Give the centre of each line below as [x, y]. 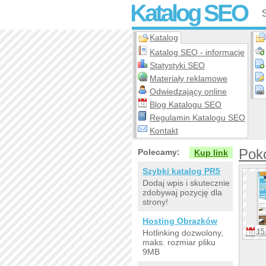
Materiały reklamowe [189, 78]
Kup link [211, 153]
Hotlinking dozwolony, [183, 233]
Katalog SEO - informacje [197, 52]
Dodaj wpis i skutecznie [186, 183]
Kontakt [164, 131]
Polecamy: [159, 152]
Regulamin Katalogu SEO [197, 118]
